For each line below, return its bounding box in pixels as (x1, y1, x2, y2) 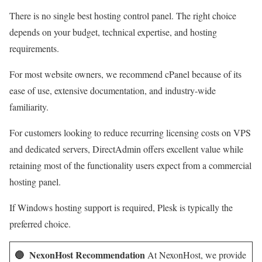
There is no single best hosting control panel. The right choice (9, 9, 236, 22)
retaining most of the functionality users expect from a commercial (9, 158, 251, 171)
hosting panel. (9, 175, 61, 188)
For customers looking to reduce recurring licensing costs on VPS (9, 126, 251, 139)
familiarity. (9, 100, 49, 113)
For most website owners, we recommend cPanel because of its (9, 67, 242, 80)
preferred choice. (9, 217, 71, 230)
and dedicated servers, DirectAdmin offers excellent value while (9, 142, 243, 155)
